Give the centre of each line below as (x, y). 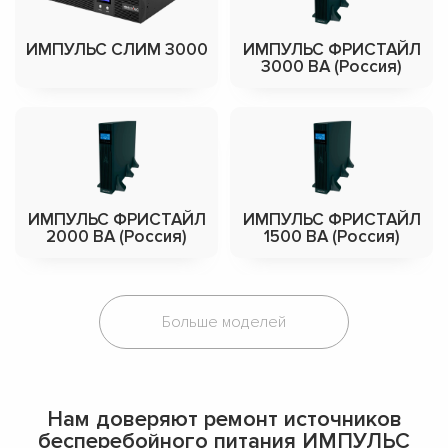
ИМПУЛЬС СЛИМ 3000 (116, 49)
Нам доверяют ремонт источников (224, 419)
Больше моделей (224, 321)
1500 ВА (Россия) (331, 236)
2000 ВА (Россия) (116, 236)
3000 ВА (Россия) (331, 66)
